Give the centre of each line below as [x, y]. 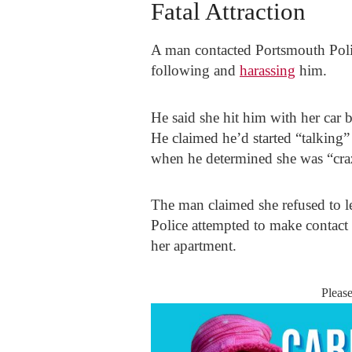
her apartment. [196, 246]
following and [195, 71]
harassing [268, 71]
